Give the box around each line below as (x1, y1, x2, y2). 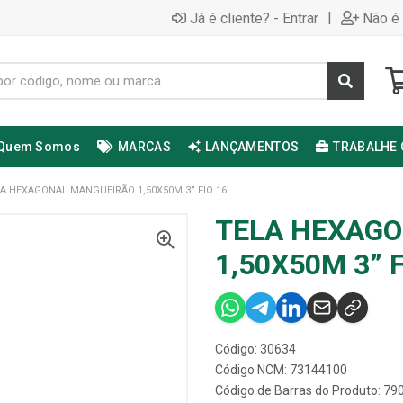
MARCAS (118, 139, 171, 154)
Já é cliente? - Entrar (190, 9, 318, 27)
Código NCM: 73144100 (215, 363, 347, 377)
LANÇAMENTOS (205, 139, 300, 154)
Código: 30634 (215, 342, 296, 356)
